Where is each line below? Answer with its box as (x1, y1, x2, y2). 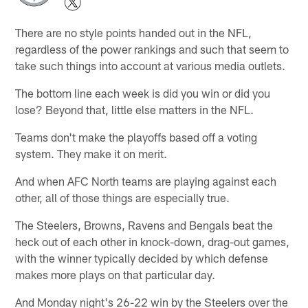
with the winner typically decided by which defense (15, 250, 269, 265)
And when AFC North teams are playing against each (15, 173, 277, 188)
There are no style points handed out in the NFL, (15, 25, 252, 39)
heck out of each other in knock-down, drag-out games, (15, 234, 290, 248)
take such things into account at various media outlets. (15, 58, 286, 72)
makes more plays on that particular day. (15, 267, 216, 281)
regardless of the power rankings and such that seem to (15, 41, 289, 56)
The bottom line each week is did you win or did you (15, 85, 271, 100)
